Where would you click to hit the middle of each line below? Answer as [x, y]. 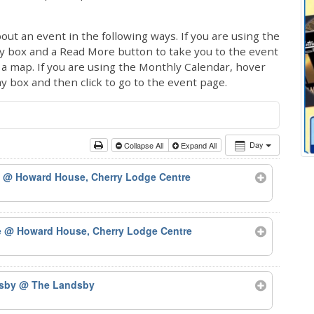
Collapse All [144, 145]
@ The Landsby [57, 285]
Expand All [198, 145]
